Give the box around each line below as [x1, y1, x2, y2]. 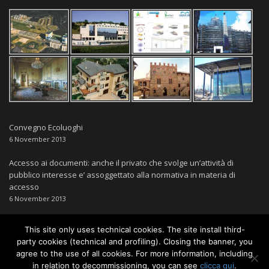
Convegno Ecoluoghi [9, 121, 83, 133]
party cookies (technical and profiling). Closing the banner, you [16, 237, 253, 246]
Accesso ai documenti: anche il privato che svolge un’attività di [9, 157, 234, 168]
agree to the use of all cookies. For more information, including [16, 249, 253, 258]
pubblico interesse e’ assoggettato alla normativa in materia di [9, 169, 235, 180]
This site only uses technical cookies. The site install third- [24, 225, 245, 234]
